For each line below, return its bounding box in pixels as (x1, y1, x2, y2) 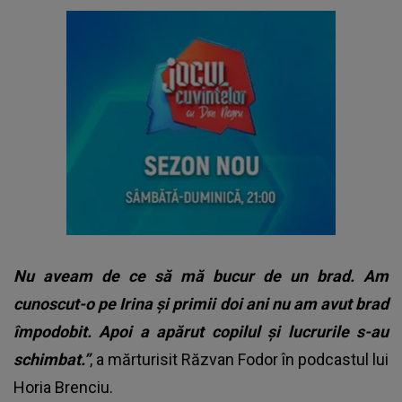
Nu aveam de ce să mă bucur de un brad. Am (13, 266, 389, 285)
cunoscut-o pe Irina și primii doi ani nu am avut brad (13, 293, 389, 313)
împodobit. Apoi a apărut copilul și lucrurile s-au (13, 321, 389, 341)
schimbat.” (13, 349, 90, 369)
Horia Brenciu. (13, 377, 113, 397)
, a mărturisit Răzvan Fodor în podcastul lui (90, 349, 389, 369)
